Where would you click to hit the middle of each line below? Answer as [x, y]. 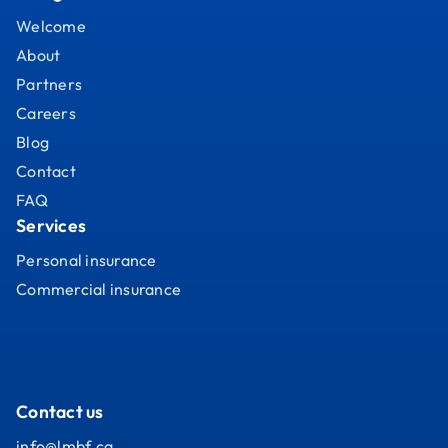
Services [51, 225]
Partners [49, 83]
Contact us [60, 411]
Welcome [51, 25]
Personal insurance [86, 259]
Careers [46, 112]
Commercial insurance [98, 288]
